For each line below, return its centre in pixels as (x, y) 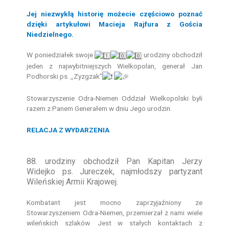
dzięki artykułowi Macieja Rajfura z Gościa (114, 24)
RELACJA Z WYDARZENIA (68, 130)
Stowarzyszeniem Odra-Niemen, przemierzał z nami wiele (114, 212)
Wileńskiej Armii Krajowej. (73, 181)
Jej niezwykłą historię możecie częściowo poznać (114, 14)
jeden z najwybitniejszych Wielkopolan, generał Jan (114, 66)
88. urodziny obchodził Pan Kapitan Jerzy (114, 161)
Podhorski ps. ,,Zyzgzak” (65, 76)
